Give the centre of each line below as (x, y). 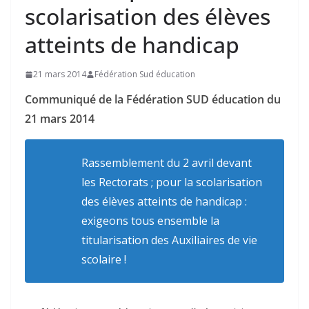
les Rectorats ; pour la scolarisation (172, 182)
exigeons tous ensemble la (150, 221)
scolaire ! (104, 260)
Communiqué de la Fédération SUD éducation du (153, 100)
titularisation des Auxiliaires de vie (169, 240)
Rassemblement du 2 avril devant (167, 163)
